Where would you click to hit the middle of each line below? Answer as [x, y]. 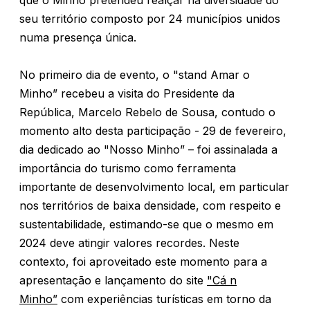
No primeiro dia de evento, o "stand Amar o [135, 75]
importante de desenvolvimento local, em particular [154, 187]
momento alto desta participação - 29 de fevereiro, [153, 131]
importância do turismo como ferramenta [128, 168]
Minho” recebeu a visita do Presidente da [127, 93]
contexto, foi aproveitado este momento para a [143, 262]
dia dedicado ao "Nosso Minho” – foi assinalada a [148, 149]
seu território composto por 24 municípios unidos [150, 19]
